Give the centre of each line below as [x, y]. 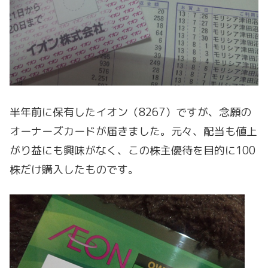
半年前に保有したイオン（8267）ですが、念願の [130, 112]
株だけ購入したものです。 [74, 169]
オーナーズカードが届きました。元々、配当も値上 [133, 131]
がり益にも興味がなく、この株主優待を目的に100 [133, 150]
